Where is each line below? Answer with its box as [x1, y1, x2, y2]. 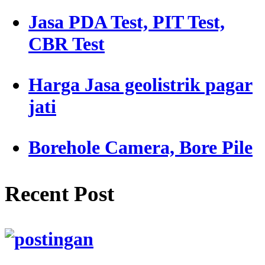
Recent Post [5, 181, 114, 206]
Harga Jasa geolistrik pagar [28, 74, 253, 96]
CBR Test [28, 33, 105, 55]
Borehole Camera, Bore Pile [28, 137, 253, 159]
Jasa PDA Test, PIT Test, [28, 11, 225, 33]
